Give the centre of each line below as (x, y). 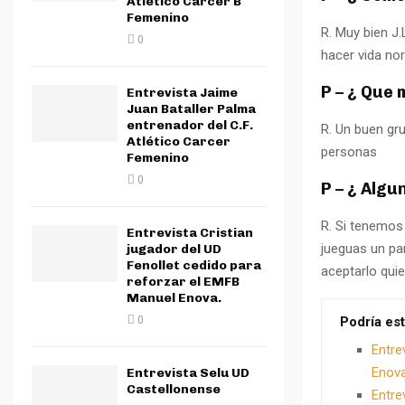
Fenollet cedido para (194, 265)
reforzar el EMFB (183, 282)
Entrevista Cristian (190, 233)
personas (349, 151)
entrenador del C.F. (190, 125)
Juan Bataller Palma (191, 109)
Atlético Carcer (179, 141)
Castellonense (174, 389)
